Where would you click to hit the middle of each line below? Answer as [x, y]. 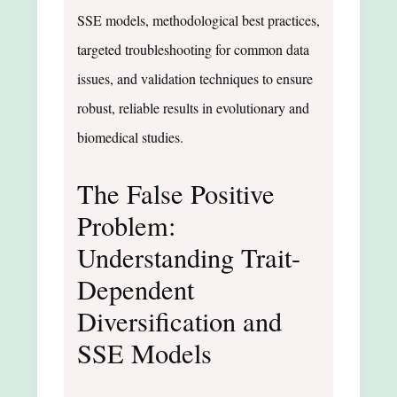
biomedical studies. [130, 136]
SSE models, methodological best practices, [198, 19]
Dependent [136, 289]
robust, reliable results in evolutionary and [193, 107]
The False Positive [176, 193]
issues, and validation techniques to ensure [195, 78]
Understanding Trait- [189, 257]
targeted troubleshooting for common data [193, 49]
